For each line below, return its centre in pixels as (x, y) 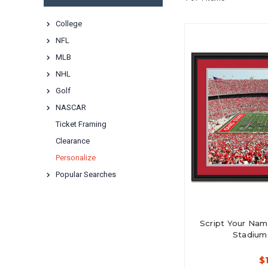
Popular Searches (86, 174)
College (69, 24)
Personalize (76, 158)
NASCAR (71, 107)
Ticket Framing (81, 124)
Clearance (73, 141)
